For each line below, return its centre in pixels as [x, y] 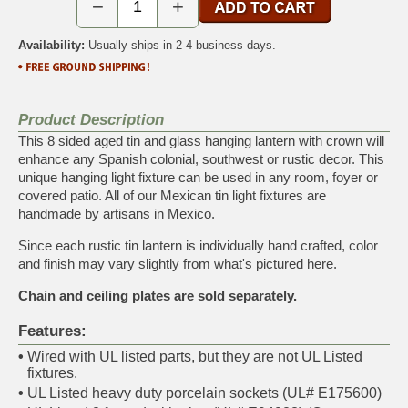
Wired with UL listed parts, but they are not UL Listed [195, 356]
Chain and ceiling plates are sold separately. [158, 295]
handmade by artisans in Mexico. [117, 213]
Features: [52, 331]
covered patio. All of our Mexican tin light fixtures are [172, 195]
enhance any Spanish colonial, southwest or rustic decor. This [201, 158]
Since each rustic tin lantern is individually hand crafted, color [198, 245]
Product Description [91, 119]
